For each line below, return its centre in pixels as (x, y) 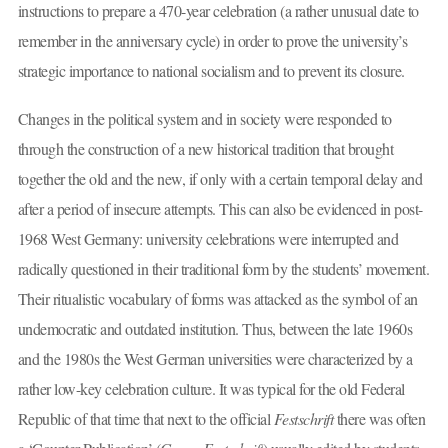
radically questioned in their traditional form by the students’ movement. (223, 268)
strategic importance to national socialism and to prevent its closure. (211, 71)
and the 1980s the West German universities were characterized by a (215, 358)
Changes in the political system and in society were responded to (204, 118)
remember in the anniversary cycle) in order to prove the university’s (212, 41)
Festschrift (303, 418)
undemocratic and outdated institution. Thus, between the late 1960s (214, 328)
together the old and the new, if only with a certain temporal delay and (219, 178)
